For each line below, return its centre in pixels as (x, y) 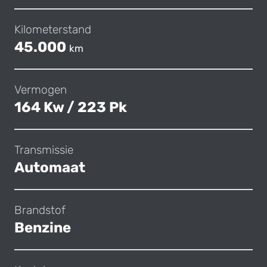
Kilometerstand (53, 30)
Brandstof (40, 210)
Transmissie (44, 150)
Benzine (43, 228)
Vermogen (41, 90)
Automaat (50, 168)
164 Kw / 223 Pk (71, 108)
